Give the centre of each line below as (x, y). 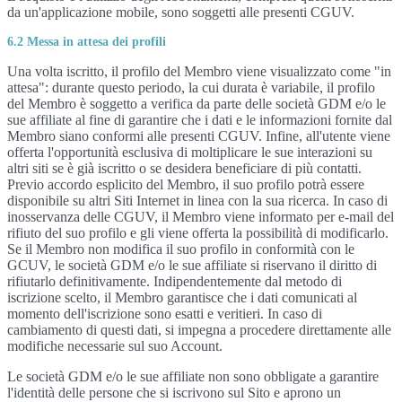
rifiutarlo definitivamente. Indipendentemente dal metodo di (175, 281)
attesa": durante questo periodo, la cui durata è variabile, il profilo (191, 87)
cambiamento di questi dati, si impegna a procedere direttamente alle (199, 330)
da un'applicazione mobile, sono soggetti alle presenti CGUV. (181, 12)
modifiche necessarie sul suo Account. (115, 346)
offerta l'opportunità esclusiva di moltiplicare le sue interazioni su (190, 152)
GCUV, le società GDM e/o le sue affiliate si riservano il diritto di (192, 265)
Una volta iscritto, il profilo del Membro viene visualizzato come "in (199, 71)
